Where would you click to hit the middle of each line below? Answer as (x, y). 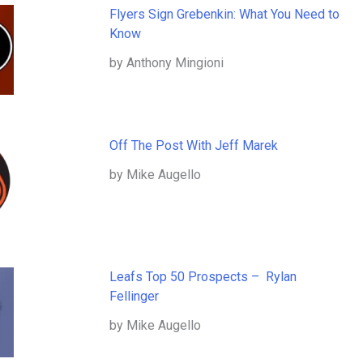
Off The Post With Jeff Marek (193, 146)
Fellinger (134, 297)
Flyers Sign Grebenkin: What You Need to (224, 15)
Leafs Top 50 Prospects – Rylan (203, 277)
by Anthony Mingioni (166, 63)
